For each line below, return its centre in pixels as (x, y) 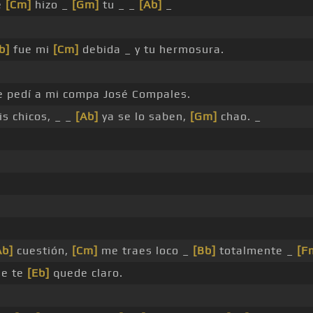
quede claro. (86, 273)
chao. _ (239, 117)
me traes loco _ (145, 251)
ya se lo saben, (144, 117)
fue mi (31, 50)
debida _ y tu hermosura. (152, 50)
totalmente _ (256, 251)
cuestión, (43, 251)
